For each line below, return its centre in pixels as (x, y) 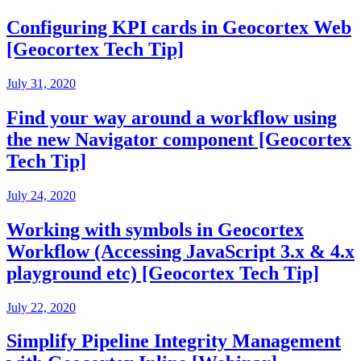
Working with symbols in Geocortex (155, 229)
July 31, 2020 (41, 83)
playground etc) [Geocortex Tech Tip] (163, 273)
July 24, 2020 (41, 195)
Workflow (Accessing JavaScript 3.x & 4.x (180, 251)
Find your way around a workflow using (172, 117)
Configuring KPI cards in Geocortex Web (179, 28)
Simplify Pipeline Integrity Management (174, 341)
